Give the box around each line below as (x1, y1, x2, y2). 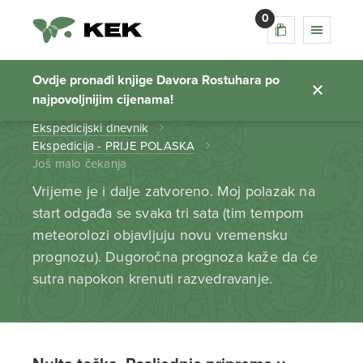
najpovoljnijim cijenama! (32, 92, 173, 109)
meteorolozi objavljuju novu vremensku (32, 226, 288, 244)
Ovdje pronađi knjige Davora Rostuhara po (32, 72, 280, 89)
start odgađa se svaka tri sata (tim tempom (32, 204, 305, 222)
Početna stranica (32, 103, 122, 117)
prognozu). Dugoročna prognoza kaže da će (32, 248, 318, 266)
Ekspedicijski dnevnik (32, 121, 149, 135)
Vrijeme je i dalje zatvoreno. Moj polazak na (32, 182, 315, 200)
